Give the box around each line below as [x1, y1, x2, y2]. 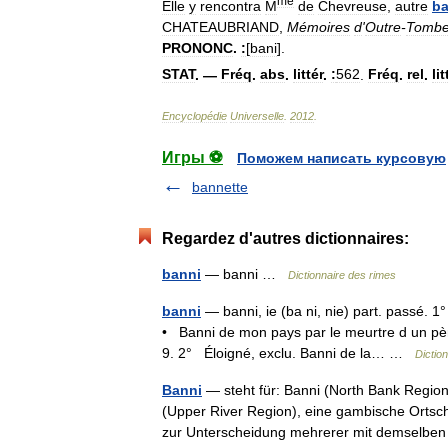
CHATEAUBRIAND [162, 18, 279, 35]
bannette [192, 179, 248, 196]
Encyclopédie [162, 110, 227, 123]
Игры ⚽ [162, 149, 223, 167]
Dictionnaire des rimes [288, 269, 396, 282]
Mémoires [287, 18, 350, 35]
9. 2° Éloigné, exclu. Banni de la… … [162, 345, 415, 362]
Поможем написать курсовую [237, 150, 446, 167]
